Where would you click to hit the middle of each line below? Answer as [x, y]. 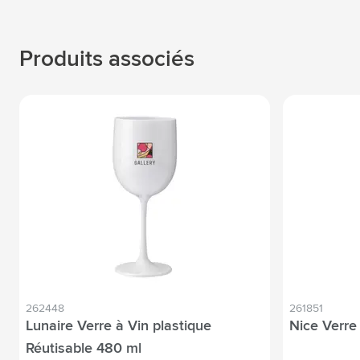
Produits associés [107, 59]
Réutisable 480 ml [84, 348]
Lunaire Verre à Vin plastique [119, 326]
